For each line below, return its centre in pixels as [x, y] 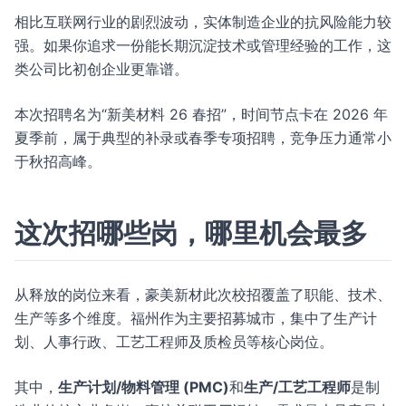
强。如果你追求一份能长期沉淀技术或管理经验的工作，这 [203, 45]
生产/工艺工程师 [297, 387]
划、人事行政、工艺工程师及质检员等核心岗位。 [174, 342]
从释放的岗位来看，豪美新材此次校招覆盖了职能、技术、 [203, 295]
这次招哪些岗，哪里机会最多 [191, 233]
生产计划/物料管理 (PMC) [144, 387]
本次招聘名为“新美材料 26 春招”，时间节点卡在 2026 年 [201, 114]
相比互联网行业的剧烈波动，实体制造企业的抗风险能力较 [203, 22]
